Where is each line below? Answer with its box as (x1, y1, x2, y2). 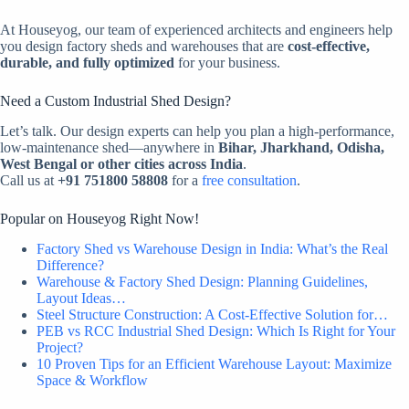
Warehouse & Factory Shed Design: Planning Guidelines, (37, 274, 368, 289)
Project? (37, 340, 83, 355)
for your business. (174, 55, 280, 71)
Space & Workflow (37, 372, 148, 388)
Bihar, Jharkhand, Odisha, (218, 140, 384, 156)
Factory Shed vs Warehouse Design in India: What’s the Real (37, 241, 388, 257)
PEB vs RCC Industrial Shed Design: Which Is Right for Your (37, 323, 395, 339)
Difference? (37, 257, 104, 273)
